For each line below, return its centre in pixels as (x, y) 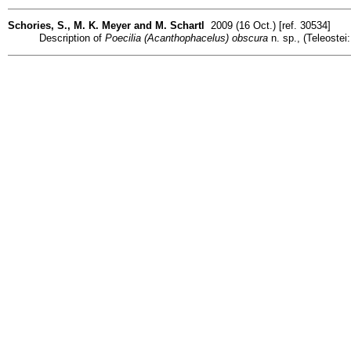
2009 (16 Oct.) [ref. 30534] (268, 25)
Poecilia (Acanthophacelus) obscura (186, 38)
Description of (72, 38)
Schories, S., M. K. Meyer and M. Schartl (106, 25)
